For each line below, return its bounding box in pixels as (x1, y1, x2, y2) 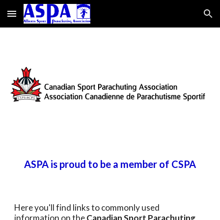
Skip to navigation (151, 14, 212, 23)
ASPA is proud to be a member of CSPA (24, 158, 196, 170)
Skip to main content (8, 14, 78, 23)
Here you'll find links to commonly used (14, 202, 160, 213)
